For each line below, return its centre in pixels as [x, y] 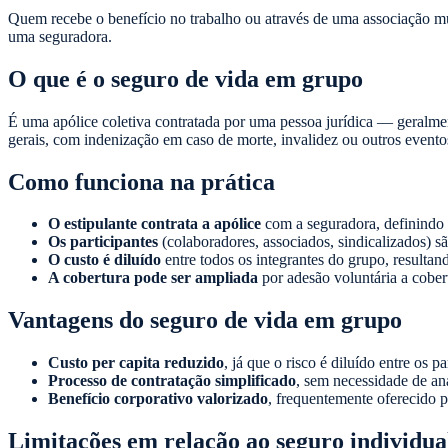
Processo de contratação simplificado [172, 381]
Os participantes [103, 242]
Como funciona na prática [141, 181]
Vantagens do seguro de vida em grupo [205, 320]
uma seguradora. [60, 36]
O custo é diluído [104, 260]
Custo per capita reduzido [136, 363]
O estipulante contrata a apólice [154, 224]
